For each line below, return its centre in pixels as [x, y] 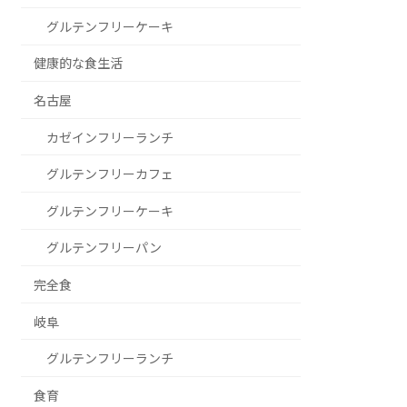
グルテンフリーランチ [110, 359]
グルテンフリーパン [104, 248]
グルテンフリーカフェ [110, 174]
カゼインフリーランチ [110, 137]
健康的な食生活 [79, 64]
